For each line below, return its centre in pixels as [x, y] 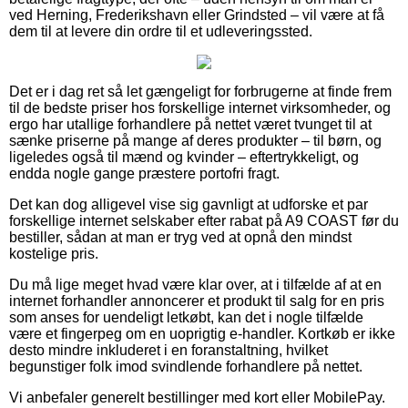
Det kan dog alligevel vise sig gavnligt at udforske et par [189, 204]
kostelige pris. [54, 253]
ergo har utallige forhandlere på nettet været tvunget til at [190, 124]
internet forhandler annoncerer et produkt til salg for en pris [197, 301]
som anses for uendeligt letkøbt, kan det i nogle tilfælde [186, 317]
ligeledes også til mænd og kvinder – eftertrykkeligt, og [184, 157]
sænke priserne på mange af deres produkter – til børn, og [195, 140]
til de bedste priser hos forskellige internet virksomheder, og [200, 107]
